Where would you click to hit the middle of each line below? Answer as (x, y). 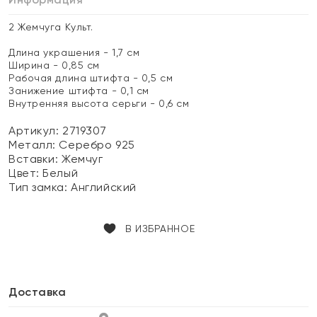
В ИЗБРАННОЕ (160, 229)
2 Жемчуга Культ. (51, 27)
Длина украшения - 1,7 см (74, 52)
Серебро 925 (97, 145)
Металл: (34, 145)
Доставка (38, 292)
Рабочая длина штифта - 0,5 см (91, 78)
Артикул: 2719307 (58, 131)
